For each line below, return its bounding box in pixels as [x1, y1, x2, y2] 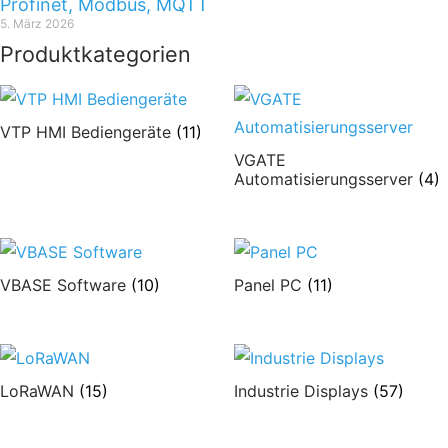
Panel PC [234, 275, 307, 296]
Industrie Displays [234, 380, 373, 401]
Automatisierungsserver [234, 169, 418, 190]
